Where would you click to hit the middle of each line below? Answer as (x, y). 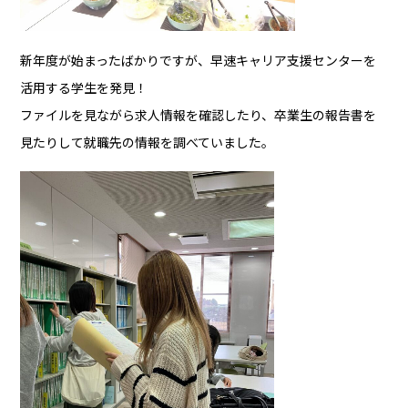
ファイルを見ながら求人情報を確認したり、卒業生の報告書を (199, 115)
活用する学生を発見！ (84, 88)
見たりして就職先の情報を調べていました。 (148, 143)
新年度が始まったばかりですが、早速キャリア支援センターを (199, 61)
